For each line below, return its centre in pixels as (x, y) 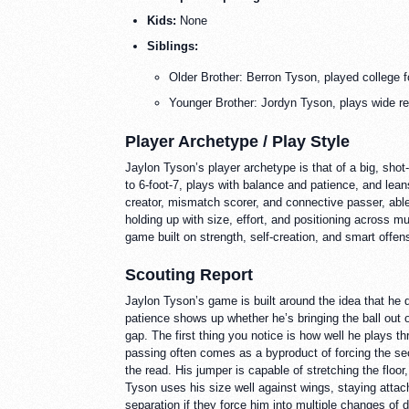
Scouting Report (189, 275)
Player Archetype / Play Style (237, 142)
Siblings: (173, 47)
